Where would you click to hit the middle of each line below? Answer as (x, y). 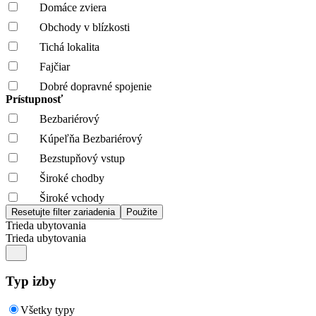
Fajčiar (55, 66)
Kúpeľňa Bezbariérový (91, 138)
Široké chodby (72, 178)
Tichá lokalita (69, 47)
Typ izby (31, 281)
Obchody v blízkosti (85, 27)
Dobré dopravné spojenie (96, 86)
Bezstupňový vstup (82, 158)
